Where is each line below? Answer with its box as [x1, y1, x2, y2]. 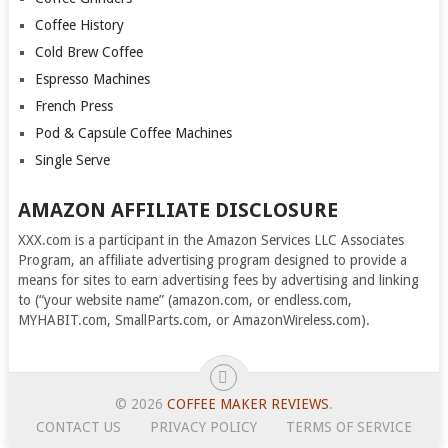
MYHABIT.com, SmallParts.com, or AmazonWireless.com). [17, 311, 370, 328]
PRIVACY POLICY [149, 418, 257, 435]
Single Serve [34, 151, 110, 168]
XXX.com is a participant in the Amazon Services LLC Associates [17, 231, 404, 248]
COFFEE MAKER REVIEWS [166, 395, 329, 412]
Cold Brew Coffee [34, 43, 143, 60]
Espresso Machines [34, 70, 150, 87]
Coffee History [34, 16, 124, 33]
